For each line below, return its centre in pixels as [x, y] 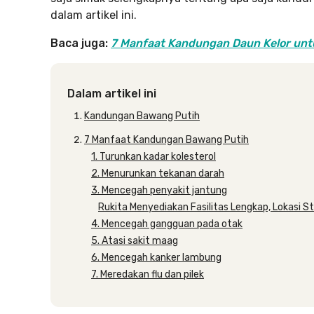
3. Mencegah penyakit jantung [159, 190]
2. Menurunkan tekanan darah [158, 173]
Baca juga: [79, 43]
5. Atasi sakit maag [135, 241]
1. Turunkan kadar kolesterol [153, 157]
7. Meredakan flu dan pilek [148, 274]
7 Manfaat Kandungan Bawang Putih [166, 140]
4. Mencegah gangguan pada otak [167, 224]
